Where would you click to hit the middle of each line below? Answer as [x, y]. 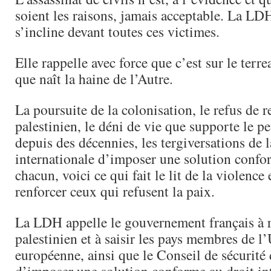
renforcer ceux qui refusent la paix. [115, 191]
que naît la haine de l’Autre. [94, 79]
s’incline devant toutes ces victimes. [117, 31]
